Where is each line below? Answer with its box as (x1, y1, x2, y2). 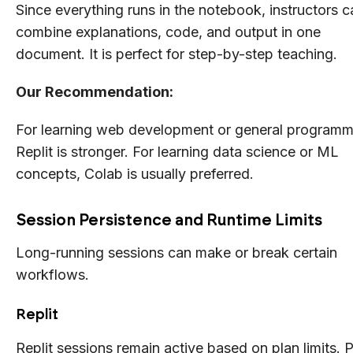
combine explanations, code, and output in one (16, 23, 321, 40)
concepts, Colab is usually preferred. (16, 165, 254, 182)
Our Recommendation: (16, 83, 173, 100)
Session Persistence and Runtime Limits (16, 210, 322, 229)
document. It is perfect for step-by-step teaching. (16, 45, 337, 62)
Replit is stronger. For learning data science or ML (16, 143, 339, 160)
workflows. (16, 266, 89, 283)
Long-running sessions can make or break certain (16, 243, 337, 261)
